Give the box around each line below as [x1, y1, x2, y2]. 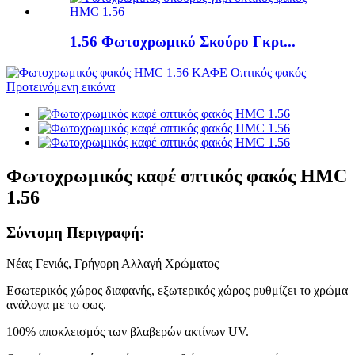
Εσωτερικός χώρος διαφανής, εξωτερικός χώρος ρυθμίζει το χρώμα [6, 283, 348, 297]
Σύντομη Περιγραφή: [6, 223, 144, 241]
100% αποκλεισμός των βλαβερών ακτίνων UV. [6, 324, 249, 338]
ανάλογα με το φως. [6, 297, 106, 311]
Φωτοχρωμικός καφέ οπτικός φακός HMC [6, 166, 347, 187]
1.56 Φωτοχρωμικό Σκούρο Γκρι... [70, 33, 296, 51]
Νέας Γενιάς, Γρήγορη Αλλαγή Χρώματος [6, 256, 219, 270]
